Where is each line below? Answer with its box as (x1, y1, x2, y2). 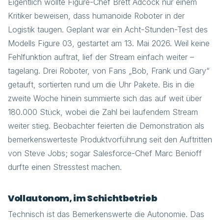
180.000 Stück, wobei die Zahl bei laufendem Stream (8, 107, 198, 117)
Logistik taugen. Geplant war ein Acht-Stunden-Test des (8, 25, 208, 34)
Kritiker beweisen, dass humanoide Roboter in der (8, 11, 185, 21)
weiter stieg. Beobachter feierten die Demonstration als (8, 121, 204, 131)
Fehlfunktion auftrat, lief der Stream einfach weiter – (8, 52, 194, 62)
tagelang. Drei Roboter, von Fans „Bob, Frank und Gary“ (8, 66, 210, 76)
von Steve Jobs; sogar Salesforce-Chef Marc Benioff (8, 148, 202, 158)
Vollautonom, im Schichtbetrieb (8, 192, 157, 204)
